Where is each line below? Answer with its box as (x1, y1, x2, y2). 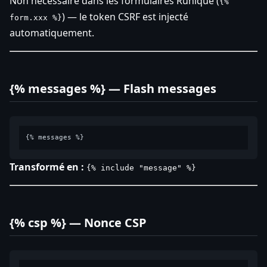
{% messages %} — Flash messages (10, 80, 216, 97)
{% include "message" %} (86, 163, 196, 173)
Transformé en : (10, 160, 84, 174)
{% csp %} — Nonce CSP (10, 215, 147, 231)
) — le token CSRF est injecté (62, 10, 188, 24)
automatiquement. (10, 26, 94, 40)
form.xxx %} (10, 13, 62, 23)
